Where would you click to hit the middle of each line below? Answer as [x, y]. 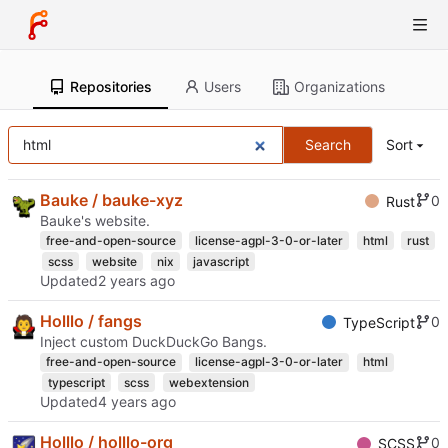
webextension [208, 382]
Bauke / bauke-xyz [111, 199]
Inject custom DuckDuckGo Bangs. [153, 341]
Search [328, 144]
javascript [220, 261]
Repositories [110, 86]
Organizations [340, 86]
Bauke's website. [95, 220]
